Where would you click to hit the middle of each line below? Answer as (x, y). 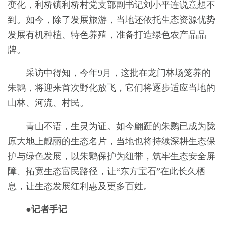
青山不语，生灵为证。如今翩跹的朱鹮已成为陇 (121, 126)
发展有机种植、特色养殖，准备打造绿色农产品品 (107, 35)
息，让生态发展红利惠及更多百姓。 (80, 187)
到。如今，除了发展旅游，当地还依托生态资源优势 (111, 20)
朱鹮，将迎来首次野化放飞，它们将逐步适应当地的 (111, 88)
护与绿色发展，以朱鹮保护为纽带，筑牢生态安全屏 (111, 156)
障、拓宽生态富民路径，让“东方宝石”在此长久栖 (106, 172)
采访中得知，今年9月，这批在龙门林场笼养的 (118, 73)
